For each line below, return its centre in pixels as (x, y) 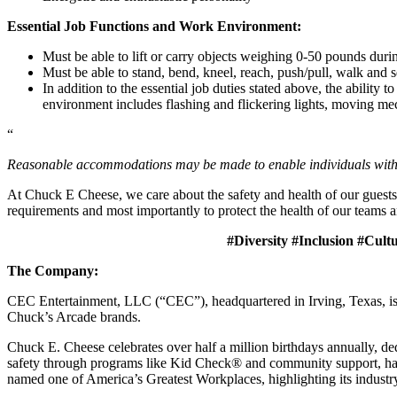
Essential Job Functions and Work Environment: (154, 26)
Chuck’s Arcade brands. (74, 316)
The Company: (53, 270)
